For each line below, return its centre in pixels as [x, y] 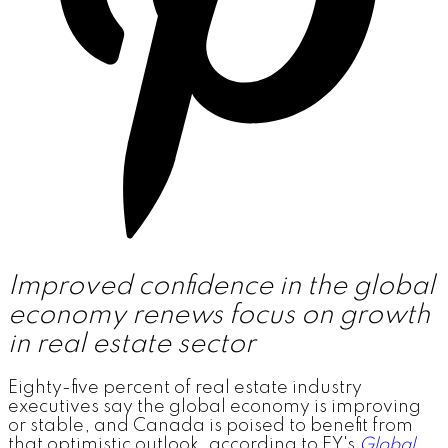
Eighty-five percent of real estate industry [185, 388]
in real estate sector [131, 345]
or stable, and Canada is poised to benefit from [210, 426]
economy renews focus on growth [219, 316]
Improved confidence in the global [221, 287]
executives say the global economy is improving [214, 407]
